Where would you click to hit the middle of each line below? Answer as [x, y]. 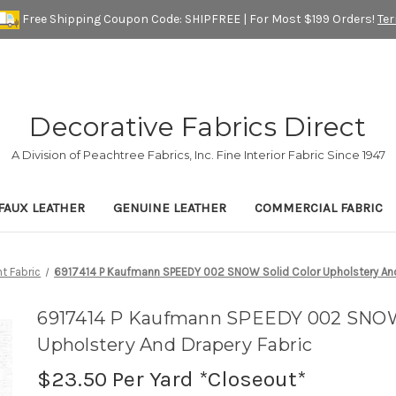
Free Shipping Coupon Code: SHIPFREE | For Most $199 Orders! [198, 19]
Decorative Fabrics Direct [198, 127]
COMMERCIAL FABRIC [319, 208]
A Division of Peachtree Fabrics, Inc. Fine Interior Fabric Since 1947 [198, 155]
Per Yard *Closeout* [207, 379]
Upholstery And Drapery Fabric [175, 345]
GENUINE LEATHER [170, 208]
